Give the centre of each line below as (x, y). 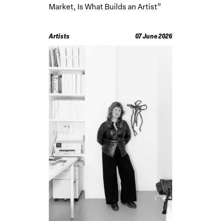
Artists (59, 37)
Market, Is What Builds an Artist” (105, 8)
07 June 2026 (154, 37)
